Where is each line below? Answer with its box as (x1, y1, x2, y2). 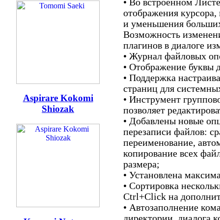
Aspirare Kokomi (23, 93, 93, 104)
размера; (123, 159, 160, 169)
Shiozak (42, 104, 74, 114)
